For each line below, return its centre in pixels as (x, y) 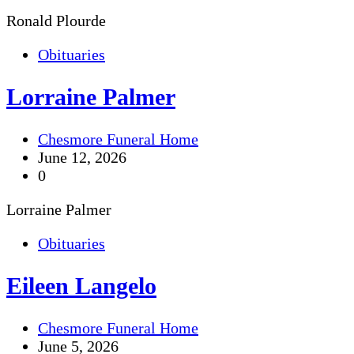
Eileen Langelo (81, 286)
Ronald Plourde (56, 21)
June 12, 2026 (82, 158)
